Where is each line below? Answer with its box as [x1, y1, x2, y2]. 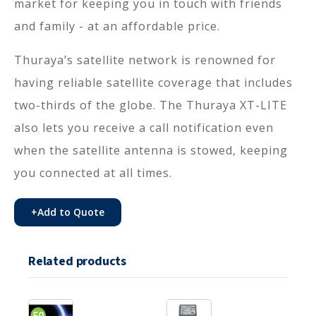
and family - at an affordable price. [14, 18, 220, 34]
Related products [28, 252, 127, 270]
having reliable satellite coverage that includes [14, 74, 293, 90]
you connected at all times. [14, 164, 172, 181]
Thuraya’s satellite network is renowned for [14, 51, 276, 68]
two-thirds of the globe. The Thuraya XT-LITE [14, 97, 287, 113]
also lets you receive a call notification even [14, 119, 274, 135]
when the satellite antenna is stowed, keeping [14, 142, 288, 158]
